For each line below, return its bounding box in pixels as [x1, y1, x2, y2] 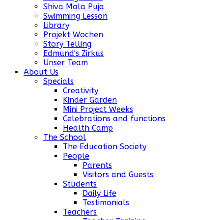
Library [43, 21, 69, 30]
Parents [82, 161, 112, 170]
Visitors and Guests [82, 170, 153, 179]
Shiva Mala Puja [43, 2, 104, 11]
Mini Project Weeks [63, 105, 133, 114]
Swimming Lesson [43, 11, 108, 21]
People [63, 151, 89, 161]
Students [63, 179, 97, 189]
